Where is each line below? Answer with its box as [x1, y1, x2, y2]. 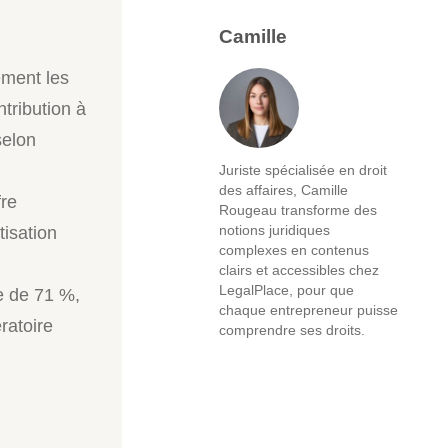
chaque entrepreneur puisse [219, 301, 398, 319]
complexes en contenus [219, 241, 369, 259]
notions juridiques [219, 221, 330, 239]
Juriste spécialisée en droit [219, 161, 387, 179]
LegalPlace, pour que [219, 281, 354, 299]
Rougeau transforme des [219, 201, 377, 219]
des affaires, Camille [219, 181, 348, 199]
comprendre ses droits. [219, 321, 365, 339]
